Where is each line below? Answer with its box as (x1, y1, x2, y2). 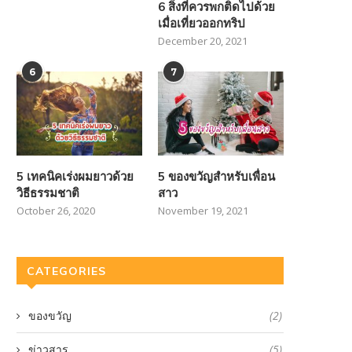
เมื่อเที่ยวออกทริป (158, 16, 246, 31)
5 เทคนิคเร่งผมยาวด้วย (16, 168, 134, 184)
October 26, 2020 (16, 203, 95, 218)
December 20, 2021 (158, 34, 248, 49)
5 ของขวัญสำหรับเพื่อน (158, 168, 276, 184)
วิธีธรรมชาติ (16, 185, 79, 200)
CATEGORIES (27, 263, 106, 278)
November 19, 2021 (158, 203, 249, 218)
